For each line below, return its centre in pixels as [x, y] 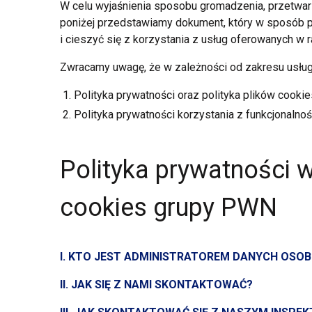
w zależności [195, 67]
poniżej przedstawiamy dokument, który [157, 23]
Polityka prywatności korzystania [155, 115]
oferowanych [262, 39]
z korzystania [156, 39]
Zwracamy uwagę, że [111, 67]
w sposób [280, 23]
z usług [210, 39]
